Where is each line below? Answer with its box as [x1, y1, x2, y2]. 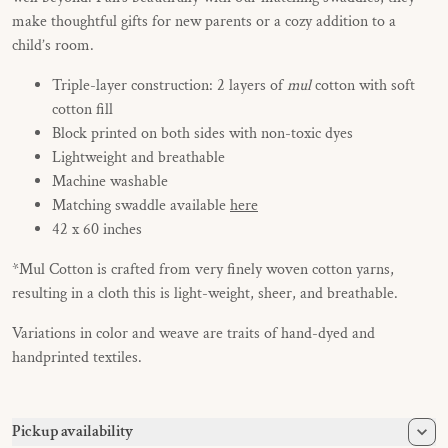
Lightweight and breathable [52, 147, 225, 168]
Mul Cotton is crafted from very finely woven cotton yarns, [19, 259, 394, 280]
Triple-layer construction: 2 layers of [52, 75, 287, 96]
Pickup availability [12, 421, 133, 442]
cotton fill [52, 99, 113, 120]
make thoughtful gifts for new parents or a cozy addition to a [12, 11, 396, 32]
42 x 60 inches [52, 219, 142, 240]
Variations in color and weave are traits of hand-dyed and [12, 323, 375, 344]
